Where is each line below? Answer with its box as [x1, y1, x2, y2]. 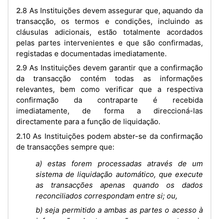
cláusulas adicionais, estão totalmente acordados [16, 27, 203, 37]
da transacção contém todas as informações [16, 74, 203, 84]
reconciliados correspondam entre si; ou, [36, 191, 177, 200]
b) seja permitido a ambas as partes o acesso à [36, 205, 203, 215]
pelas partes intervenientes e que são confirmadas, [16, 38, 203, 47]
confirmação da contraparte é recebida [16, 95, 203, 105]
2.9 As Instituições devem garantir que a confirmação [16, 63, 22, 73]
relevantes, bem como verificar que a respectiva [16, 85, 203, 94]
